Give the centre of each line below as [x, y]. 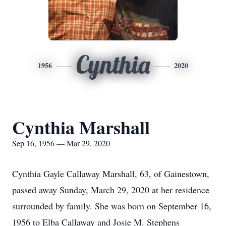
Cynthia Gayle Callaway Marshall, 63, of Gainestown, [111, 174]
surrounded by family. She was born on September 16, [112, 206]
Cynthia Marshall [81, 127]
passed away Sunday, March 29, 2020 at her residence [111, 190]
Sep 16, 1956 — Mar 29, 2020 [61, 143]
